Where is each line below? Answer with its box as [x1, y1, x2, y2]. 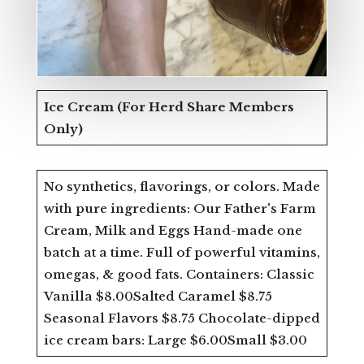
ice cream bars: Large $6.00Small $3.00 [43, 331, 307, 348]
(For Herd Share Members [116, 98, 294, 115]
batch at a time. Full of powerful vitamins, [43, 244, 320, 260]
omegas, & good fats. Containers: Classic [43, 266, 314, 282]
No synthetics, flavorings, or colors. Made [43, 178, 320, 194]
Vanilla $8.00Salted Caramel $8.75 [43, 288, 272, 304]
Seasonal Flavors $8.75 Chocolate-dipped [43, 310, 320, 326]
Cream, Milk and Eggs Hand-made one [43, 222, 302, 238]
